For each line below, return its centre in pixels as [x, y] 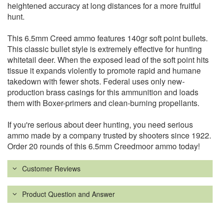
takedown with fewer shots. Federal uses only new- [96, 82]
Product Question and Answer [69, 194]
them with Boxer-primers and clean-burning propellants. [103, 103]
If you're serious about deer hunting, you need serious [100, 125]
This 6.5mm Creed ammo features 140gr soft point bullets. [108, 38]
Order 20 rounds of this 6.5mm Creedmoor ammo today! [104, 146]
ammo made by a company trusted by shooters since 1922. [109, 136]
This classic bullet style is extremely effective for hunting [105, 49]
